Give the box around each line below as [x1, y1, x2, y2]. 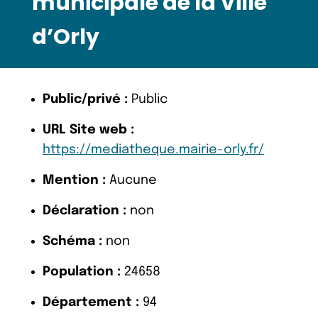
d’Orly [32, 21, 99, 52]
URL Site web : [43, 123, 134, 136]
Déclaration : [43, 204, 126, 217]
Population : [43, 265, 121, 278]
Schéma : [43, 234, 102, 248]
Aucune [106, 173, 157, 187]
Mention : [43, 173, 106, 187]
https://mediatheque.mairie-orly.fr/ [43, 143, 264, 156]
